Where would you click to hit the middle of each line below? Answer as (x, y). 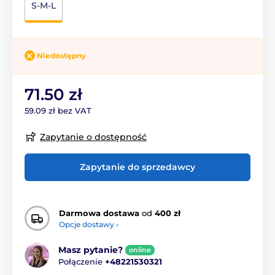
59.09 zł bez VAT (58, 110)
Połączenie (82, 261)
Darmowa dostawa (99, 213)
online (140, 250)
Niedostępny (61, 55)
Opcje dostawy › (89, 224)
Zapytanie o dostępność (93, 137)
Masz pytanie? (91, 250)
